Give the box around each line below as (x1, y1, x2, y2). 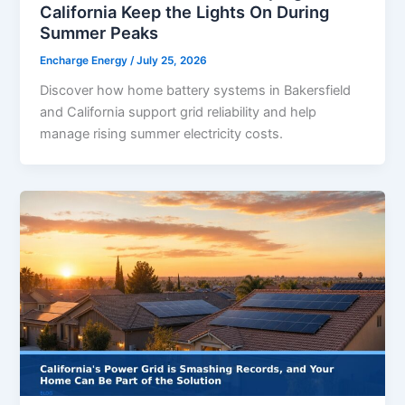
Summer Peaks (40, 23, 159, 43)
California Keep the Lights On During (40, 2, 330, 23)
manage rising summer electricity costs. (40, 126, 284, 143)
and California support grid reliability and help (40, 104, 317, 121)
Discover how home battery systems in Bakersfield (40, 82, 352, 99)
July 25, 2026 (137, 54, 208, 68)
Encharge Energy (40, 54, 131, 68)
